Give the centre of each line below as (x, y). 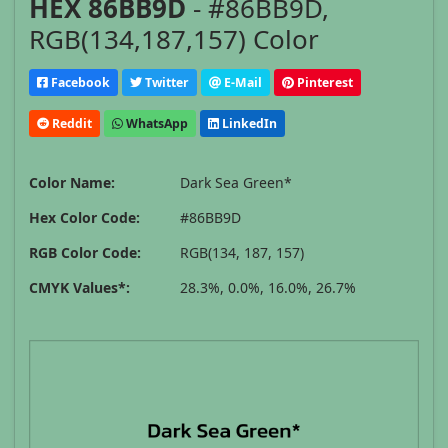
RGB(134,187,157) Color (174, 39)
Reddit (70, 123)
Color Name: (72, 183)
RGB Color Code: (85, 253)
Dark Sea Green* (236, 183)
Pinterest (323, 82)
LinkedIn (248, 123)
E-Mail (241, 82)
